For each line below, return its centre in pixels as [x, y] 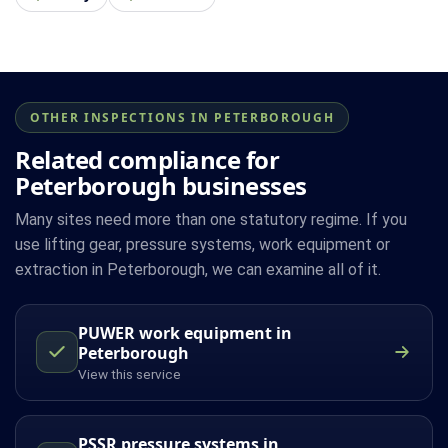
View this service [129, 373]
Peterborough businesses [161, 185]
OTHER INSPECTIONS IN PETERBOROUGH [182, 117]
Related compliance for [147, 159]
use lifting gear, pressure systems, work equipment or [202, 244]
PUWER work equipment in [185, 332]
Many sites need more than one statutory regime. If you [211, 219]
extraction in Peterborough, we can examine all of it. [198, 269]
